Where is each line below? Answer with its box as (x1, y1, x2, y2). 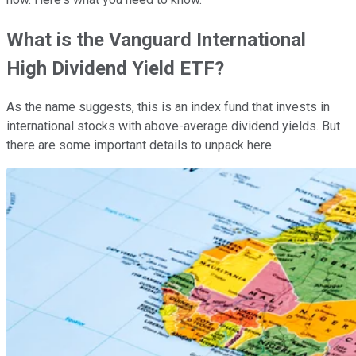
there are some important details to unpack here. (6, 137, 274, 153)
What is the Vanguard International (6, 28, 306, 51)
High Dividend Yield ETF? (6, 56, 224, 79)
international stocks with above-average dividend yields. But (6, 118, 340, 134)
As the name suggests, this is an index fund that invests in (6, 99, 330, 115)
